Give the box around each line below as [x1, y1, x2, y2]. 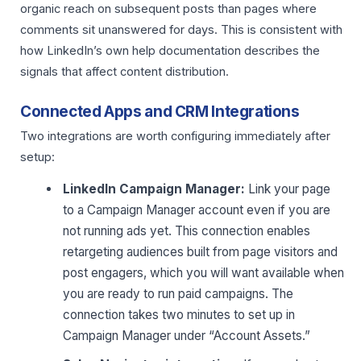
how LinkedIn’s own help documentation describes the [20, 43, 320, 58]
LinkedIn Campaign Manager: [63, 181, 246, 197]
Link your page [245, 181, 331, 197]
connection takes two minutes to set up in [63, 307, 296, 323]
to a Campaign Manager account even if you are [63, 202, 331, 218]
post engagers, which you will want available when [63, 265, 345, 281]
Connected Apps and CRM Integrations [20, 102, 300, 122]
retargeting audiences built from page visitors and [63, 244, 338, 260]
